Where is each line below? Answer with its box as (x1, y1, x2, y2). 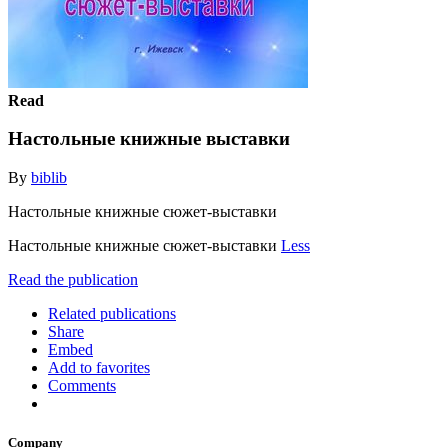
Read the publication (8, 270, 138, 288)
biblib (31, 168, 67, 186)
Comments (48, 376, 116, 394)
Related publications (48, 304, 176, 322)
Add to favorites (48, 358, 150, 376)
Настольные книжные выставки (8, 128, 290, 150)
